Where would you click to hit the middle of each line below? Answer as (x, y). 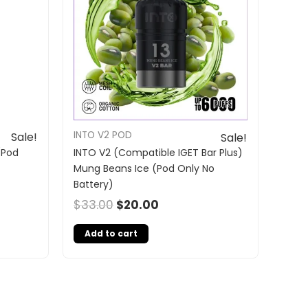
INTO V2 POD (103, 135)
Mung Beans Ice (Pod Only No (144, 169)
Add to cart (111, 233)
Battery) (93, 185)
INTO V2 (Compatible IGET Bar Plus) (158, 153)
